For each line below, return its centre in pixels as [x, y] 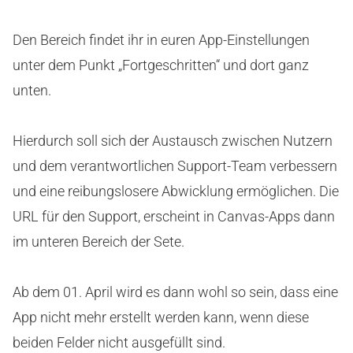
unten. [32, 91]
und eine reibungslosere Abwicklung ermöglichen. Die [176, 191]
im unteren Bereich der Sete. [98, 242]
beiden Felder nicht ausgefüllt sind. [119, 343]
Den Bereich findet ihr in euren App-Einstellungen [161, 40]
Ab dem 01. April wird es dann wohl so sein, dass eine [175, 292]
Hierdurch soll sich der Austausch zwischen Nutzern [173, 141]
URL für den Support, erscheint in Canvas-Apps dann [174, 217]
